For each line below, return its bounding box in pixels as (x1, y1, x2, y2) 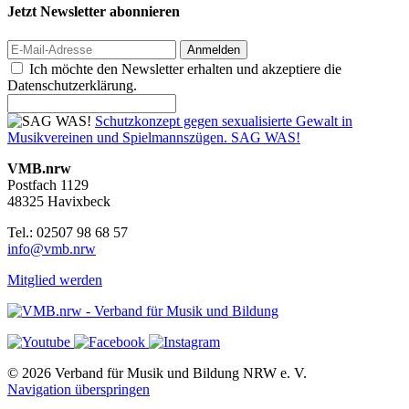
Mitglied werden (7, 271, 102, 288)
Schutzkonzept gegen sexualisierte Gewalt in (95, 112, 352, 129)
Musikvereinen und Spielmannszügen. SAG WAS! (7, 129, 300, 145)
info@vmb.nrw (7, 240, 96, 257)
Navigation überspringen (7, 381, 150, 397)
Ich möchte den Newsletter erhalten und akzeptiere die (29, 60, 341, 77)
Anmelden (187, 42, 240, 57)
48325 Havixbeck (7, 193, 110, 209)
